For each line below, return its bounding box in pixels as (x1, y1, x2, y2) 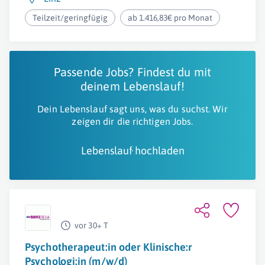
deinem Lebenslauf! (80, 79, 185, 93)
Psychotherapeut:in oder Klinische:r (25, 241, 193, 253)
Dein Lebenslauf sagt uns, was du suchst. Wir (37, 104, 228, 114)
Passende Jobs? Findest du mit (54, 65, 211, 79)
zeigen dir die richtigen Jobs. (72, 116, 193, 127)
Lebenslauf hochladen (80, 144, 185, 157)
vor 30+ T (75, 221, 108, 230)
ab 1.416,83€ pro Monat (128, 13, 213, 22)
